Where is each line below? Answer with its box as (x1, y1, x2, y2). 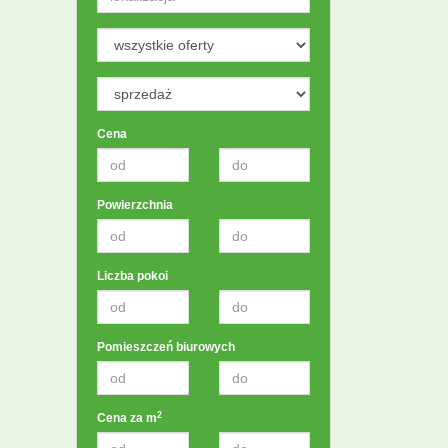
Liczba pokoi (97, 269, 168, 283)
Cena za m (97, 411, 157, 425)
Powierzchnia (97, 198, 173, 212)
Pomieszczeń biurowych (97, 340, 235, 354)
